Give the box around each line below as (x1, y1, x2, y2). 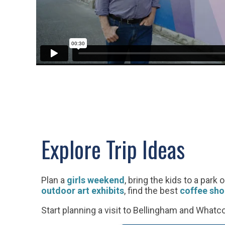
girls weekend (67, 174, 125, 185)
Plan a (41, 174, 67, 185)
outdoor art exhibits (41, 185, 124, 196)
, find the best (124, 185, 180, 196)
